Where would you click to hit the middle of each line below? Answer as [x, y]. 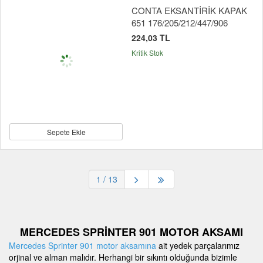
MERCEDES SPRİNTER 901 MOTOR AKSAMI [131, 232]
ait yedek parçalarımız [198, 246]
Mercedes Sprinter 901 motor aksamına [82, 246]
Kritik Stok [147, 53]
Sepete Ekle [66, 132]
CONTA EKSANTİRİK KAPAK [189, 11]
